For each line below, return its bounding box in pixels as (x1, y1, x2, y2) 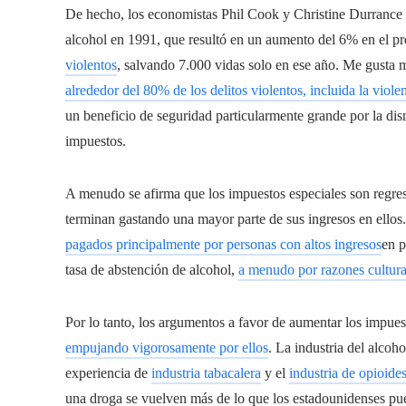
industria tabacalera (151, 364, 261, 381)
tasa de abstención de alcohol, (65, 261, 238, 277)
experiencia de (65, 364, 151, 381)
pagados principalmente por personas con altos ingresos (65, 236, 382, 252)
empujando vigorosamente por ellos (65, 339, 268, 355)
